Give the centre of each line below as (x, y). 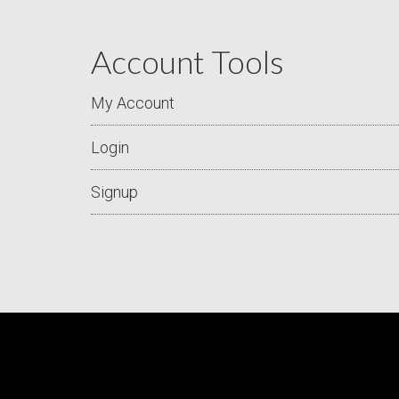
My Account (133, 103)
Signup (114, 192)
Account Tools (187, 61)
